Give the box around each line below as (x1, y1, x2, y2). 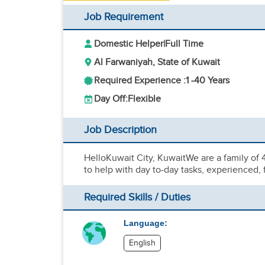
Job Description (84, 124, 157, 136)
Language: (124, 218, 168, 228)
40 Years (194, 75, 230, 86)
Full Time (165, 38, 203, 50)
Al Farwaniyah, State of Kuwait (94, 57, 220, 68)
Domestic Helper (94, 38, 163, 50)
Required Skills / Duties (84, 191, 190, 203)
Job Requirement (84, 11, 163, 23)
